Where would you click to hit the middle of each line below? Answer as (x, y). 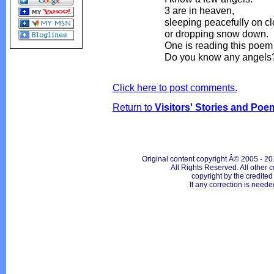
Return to (133, 107)
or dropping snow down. (216, 34)
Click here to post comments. (175, 88)
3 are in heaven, (199, 11)
